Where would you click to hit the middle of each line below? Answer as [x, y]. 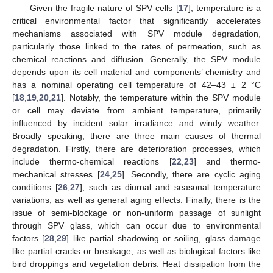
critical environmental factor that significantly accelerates [136, 21]
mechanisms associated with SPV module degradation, [136, 34]
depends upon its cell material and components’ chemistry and [136, 72]
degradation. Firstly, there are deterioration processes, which [136, 149]
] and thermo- [227, 162]
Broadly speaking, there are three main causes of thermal [136, 136]
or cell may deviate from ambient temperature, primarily [136, 111]
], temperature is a [224, 8]
